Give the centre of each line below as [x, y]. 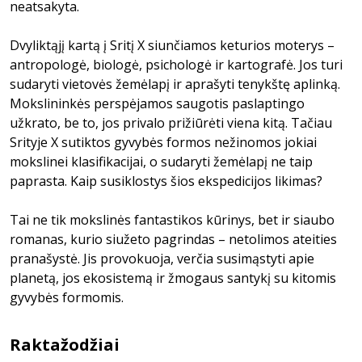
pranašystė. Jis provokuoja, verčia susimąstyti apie [162, 259]
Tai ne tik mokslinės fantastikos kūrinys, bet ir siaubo [172, 220]
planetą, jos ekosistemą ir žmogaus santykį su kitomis [173, 278]
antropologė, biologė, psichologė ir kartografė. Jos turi [176, 65]
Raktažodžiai [65, 345]
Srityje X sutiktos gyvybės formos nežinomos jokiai [163, 142]
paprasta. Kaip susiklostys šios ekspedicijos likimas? [166, 181]
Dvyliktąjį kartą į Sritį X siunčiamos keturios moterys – [172, 45]
